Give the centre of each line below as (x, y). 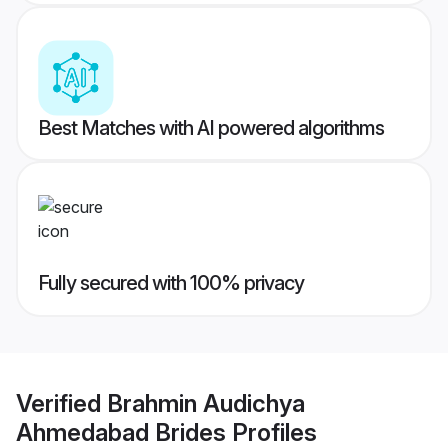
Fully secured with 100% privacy (171, 283)
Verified (61, 403)
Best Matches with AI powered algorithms (211, 128)
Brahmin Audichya (206, 403)
